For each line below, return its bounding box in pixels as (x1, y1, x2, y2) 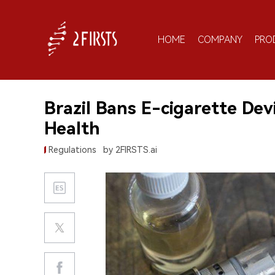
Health (44, 118, 100, 139)
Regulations (48, 145, 96, 155)
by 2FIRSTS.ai (103, 145, 157, 155)
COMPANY (198, 33, 242, 45)
